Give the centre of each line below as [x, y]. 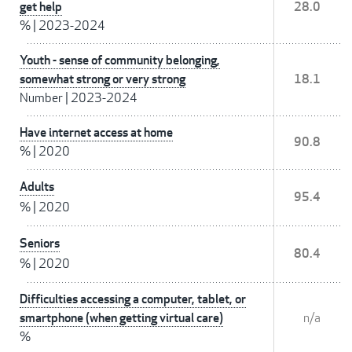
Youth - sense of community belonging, [120, 60]
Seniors [40, 244]
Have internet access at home [96, 133]
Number [41, 98]
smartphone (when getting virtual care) [121, 318]
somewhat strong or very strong [103, 79]
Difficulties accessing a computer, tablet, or [133, 299]
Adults [37, 187]
